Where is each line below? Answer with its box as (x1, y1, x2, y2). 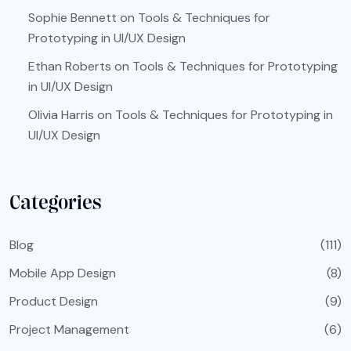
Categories (9, 191, 102, 215)
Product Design (9, 293, 98, 310)
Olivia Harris (28, 107, 94, 124)
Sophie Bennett (28, 9, 117, 27)
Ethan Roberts (28, 58, 111, 75)
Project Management (9, 321, 129, 338)
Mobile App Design (9, 265, 116, 282)
